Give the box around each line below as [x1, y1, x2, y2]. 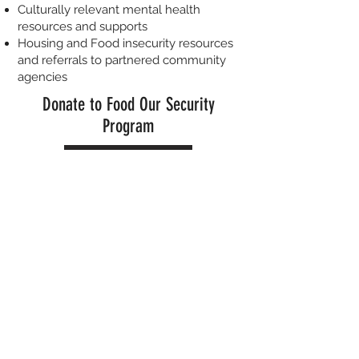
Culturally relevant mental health [18, 2, 200, 17]
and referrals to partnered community [18, 53, 226, 67]
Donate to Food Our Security [42, 94, 215, 115]
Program [103, 115, 154, 137]
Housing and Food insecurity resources [18, 36, 233, 50]
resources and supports [18, 19, 147, 34]
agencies [18, 70, 67, 84]
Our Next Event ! [78, 187, 179, 208]
